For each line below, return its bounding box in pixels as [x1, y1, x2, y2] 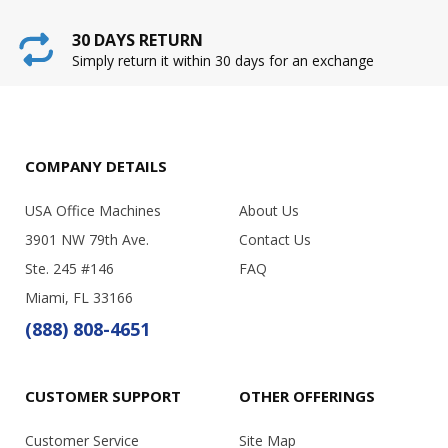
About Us [239, 200, 299, 220]
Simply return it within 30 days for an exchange [72, 51, 374, 71]
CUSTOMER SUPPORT [25, 385, 181, 406]
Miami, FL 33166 [25, 287, 133, 307]
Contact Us [239, 229, 311, 249]
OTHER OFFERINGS [239, 385, 375, 406]
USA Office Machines [25, 200, 161, 220]
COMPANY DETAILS [25, 155, 167, 176]
